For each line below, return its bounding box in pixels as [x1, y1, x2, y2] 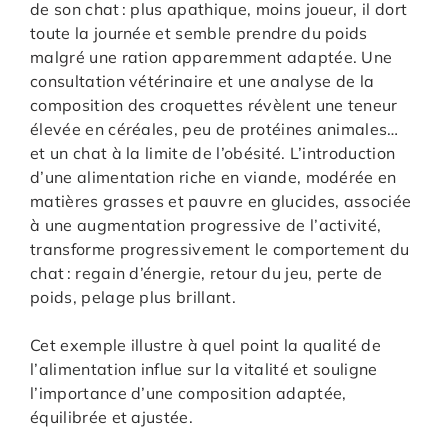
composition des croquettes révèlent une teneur [30, 94, 398, 115]
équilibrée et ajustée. [30, 406, 194, 427]
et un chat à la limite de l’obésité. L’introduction [30, 142, 396, 163]
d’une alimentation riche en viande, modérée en [30, 166, 397, 187]
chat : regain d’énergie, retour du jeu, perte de [30, 262, 383, 283]
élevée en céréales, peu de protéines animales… [30, 118, 399, 139]
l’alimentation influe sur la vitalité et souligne [30, 358, 378, 379]
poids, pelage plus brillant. [30, 286, 236, 307]
